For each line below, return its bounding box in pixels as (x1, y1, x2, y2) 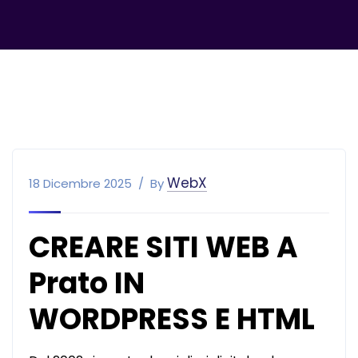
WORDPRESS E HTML (29, 299, 315, 340)
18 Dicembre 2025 (29, 174, 132, 192)
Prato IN (29, 263, 145, 304)
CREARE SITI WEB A (29, 227, 298, 268)
